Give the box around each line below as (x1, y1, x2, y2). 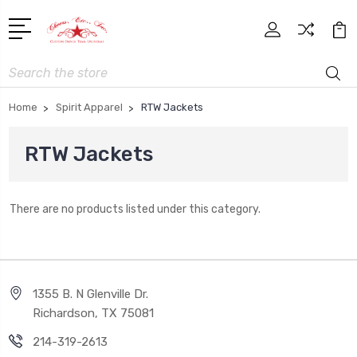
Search (9, 61, 45, 75)
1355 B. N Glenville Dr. (33, 286, 148, 301)
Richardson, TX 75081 (33, 305, 154, 320)
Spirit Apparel (56, 100, 123, 113)
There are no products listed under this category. (9, 202, 261, 216)
